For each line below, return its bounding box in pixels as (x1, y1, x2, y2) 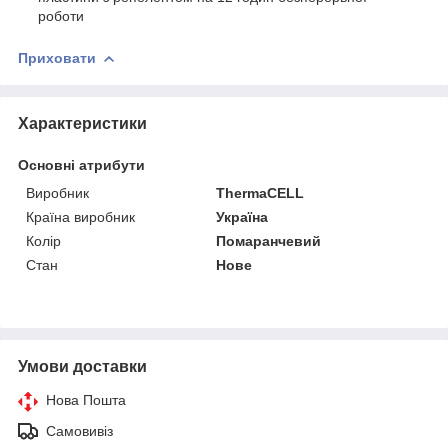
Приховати (18, 49, 96, 66)
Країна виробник (26, 208, 135, 225)
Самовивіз (46, 422, 113, 439)
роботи (38, 7, 84, 24)
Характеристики (18, 114, 147, 132)
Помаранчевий (216, 232, 322, 249)
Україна (216, 208, 269, 225)
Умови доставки (18, 357, 147, 375)
